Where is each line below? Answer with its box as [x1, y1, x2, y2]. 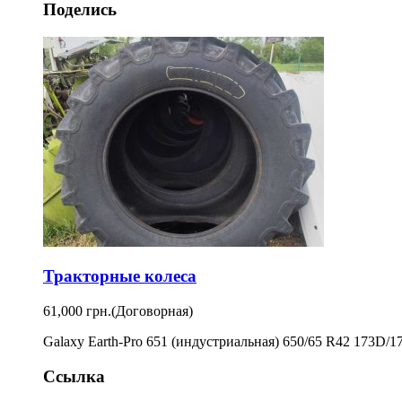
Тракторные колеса [43, 267, 197, 286]
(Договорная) [111, 303, 193, 319]
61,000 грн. [43, 303, 111, 319]
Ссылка [43, 366, 105, 386]
